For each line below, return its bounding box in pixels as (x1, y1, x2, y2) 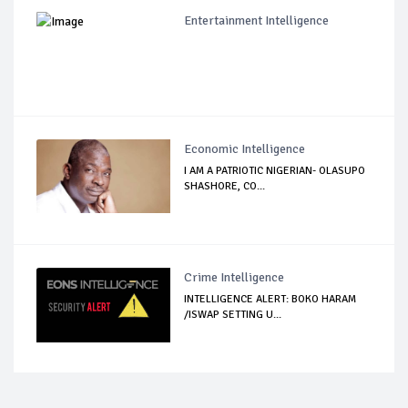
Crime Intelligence (184, 269, 285, 285)
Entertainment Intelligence (184, 12, 330, 28)
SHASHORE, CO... (184, 178, 266, 193)
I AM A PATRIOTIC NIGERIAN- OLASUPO (184, 163, 366, 178)
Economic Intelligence (184, 140, 306, 157)
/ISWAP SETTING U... (184, 307, 282, 321)
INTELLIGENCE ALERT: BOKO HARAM (184, 291, 357, 306)
